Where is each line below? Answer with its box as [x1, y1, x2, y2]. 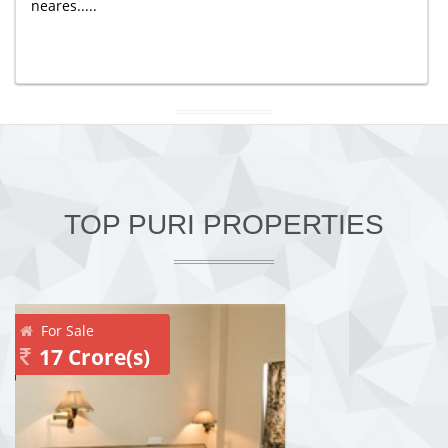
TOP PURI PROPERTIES [64, 209, 384, 240]
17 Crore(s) [39, 342, 150, 371]
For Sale [41, 321, 94, 340]
